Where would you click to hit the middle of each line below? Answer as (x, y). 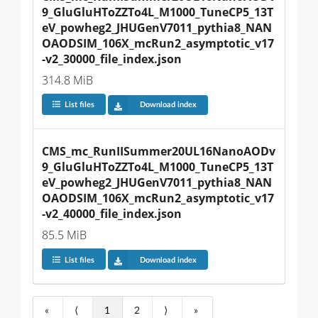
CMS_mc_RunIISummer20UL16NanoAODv (159, 151)
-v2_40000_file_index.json (112, 213)
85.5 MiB (64, 235)
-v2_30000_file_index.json (112, 59)
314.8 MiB (67, 80)
